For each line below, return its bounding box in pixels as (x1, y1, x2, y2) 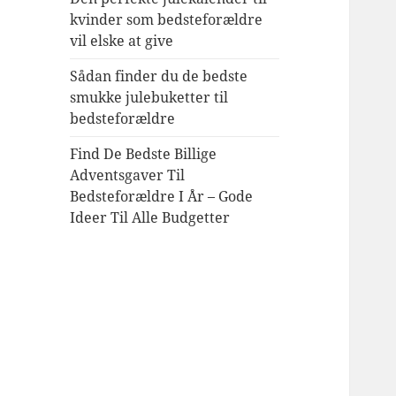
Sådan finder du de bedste (70, 66, 248, 87)
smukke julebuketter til (70, 88, 229, 108)
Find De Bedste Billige (70, 144, 217, 164)
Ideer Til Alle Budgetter (70, 208, 231, 228)
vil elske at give (70, 31, 174, 51)
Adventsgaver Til (70, 165, 186, 186)
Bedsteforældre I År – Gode (70, 187, 254, 207)
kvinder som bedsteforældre (70, 10, 263, 30)
